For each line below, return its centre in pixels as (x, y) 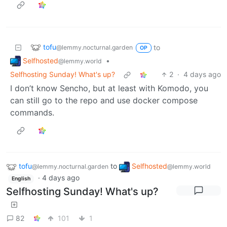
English (21, 179)
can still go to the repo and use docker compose (104, 101)
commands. (32, 113)
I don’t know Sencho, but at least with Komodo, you (109, 88)
